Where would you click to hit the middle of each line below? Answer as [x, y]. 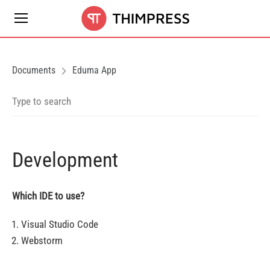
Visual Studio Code [60, 224]
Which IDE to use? [48, 196]
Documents [34, 70]
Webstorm [42, 240]
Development [65, 160]
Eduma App [94, 70]
